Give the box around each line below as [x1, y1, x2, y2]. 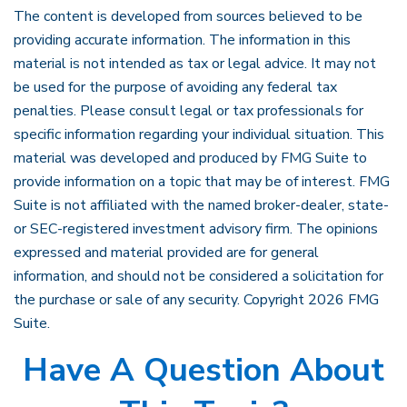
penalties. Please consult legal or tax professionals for [14, 101, 363, 121]
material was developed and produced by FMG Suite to [14, 148, 367, 168]
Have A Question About [23, 348, 384, 392]
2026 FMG [308, 290, 379, 310]
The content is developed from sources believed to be [14, 6, 362, 26]
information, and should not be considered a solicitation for [14, 266, 383, 286]
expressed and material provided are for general [14, 243, 319, 263]
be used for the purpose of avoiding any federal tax [14, 77, 337, 97]
